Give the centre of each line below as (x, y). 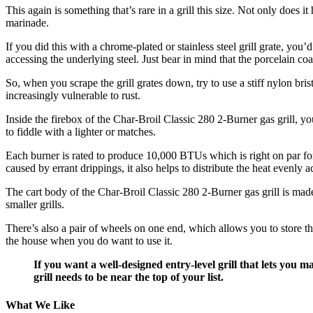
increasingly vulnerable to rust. (73, 96)
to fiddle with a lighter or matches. (81, 132)
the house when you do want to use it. (89, 241)
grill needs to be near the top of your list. (129, 277)
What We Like (40, 305)
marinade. (27, 23)
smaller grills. (35, 205)
